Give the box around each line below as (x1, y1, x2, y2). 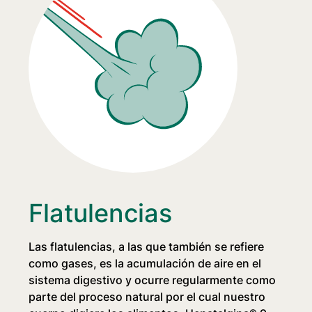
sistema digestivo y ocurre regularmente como (29, 273, 276, 288)
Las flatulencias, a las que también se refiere (29, 240, 265, 254)
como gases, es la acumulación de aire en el (29, 256, 262, 271)
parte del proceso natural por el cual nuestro (29, 290, 266, 304)
